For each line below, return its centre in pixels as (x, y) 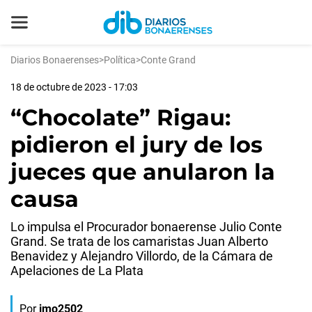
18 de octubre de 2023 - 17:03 (74, 87)
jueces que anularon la (143, 172)
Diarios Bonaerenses (55, 60)
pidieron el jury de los (136, 145)
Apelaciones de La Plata (77, 271)
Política (120, 60)
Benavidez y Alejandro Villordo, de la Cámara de (142, 256)
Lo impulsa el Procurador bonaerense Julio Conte (146, 227)
